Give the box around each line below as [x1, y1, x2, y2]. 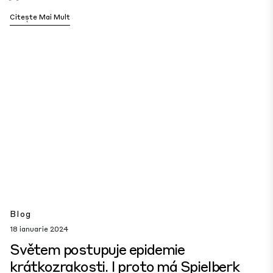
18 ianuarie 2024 [10, 224, 68, 233]
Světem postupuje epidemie [10, 239, 185, 258]
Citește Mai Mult [10, 12, 70, 21]
